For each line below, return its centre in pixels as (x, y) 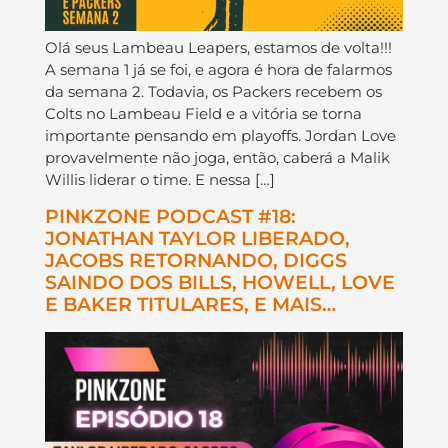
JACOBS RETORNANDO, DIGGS (195, 260)
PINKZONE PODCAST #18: (170, 216)
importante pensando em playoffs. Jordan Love (220, 136)
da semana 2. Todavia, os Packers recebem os (213, 92)
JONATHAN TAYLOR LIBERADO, (197, 238)
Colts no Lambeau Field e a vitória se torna (203, 114)
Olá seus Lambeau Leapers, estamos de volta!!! (218, 48)
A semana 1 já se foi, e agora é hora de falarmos (218, 70)
